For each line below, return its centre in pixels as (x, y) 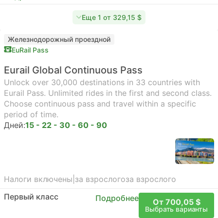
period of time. (31, 114)
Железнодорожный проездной (59, 39)
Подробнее (117, 198)
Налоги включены (38, 179)
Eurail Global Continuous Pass (73, 70)
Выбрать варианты (176, 209)
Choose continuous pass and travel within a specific (100, 104)
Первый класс (31, 197)
